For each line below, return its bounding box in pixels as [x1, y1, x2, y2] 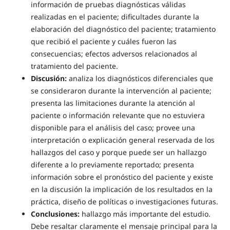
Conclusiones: [30, 209, 80, 219]
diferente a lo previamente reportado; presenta [30, 160, 194, 170]
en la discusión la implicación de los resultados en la [30, 184, 213, 195]
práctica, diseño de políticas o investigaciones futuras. [30, 197, 218, 207]
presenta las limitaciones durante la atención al [30, 98, 195, 108]
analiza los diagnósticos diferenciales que [66, 73, 213, 84]
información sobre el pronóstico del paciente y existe [30, 172, 213, 182]
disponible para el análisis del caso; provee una [30, 123, 195, 133]
